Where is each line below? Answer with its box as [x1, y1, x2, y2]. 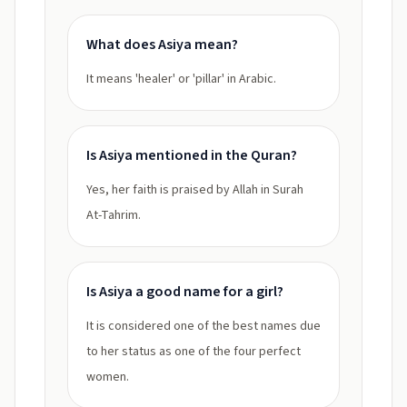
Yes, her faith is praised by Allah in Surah [86, 181, 303, 199]
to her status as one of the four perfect [86, 342, 301, 361]
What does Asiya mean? [86, 35, 238, 55]
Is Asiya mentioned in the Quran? [86, 145, 297, 165]
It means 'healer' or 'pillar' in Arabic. [86, 70, 276, 88]
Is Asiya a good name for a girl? [86, 282, 283, 302]
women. [86, 368, 129, 386]
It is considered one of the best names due [86, 317, 321, 335]
